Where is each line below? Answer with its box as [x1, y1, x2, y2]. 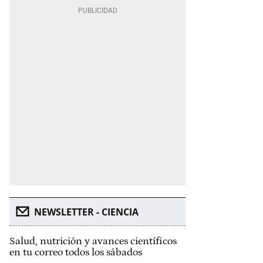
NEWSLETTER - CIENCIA [34, 205, 139, 218]
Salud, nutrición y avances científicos [9, 235, 177, 247]
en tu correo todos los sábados [9, 247, 142, 258]
